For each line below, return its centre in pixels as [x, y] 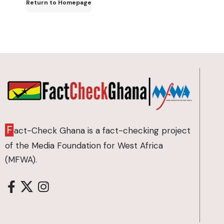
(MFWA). [21, 160]
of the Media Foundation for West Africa [84, 146]
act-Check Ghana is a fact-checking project [102, 131]
